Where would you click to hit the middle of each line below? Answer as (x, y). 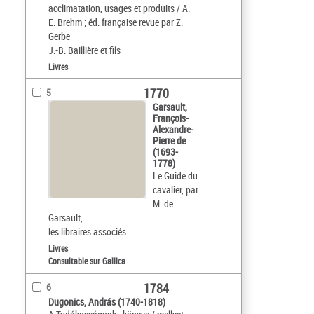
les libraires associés (87, 232)
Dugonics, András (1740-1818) (107, 302)
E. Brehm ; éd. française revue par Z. (116, 22)
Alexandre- (173, 130)
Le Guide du (175, 176)
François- (171, 118)
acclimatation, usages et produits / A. (119, 8)
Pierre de (169, 141)
